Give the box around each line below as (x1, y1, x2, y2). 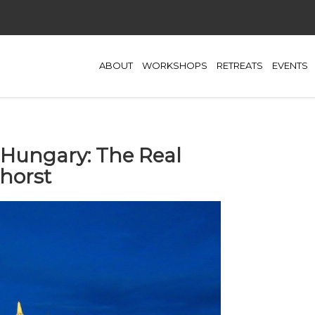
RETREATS (217, 60, 263, 72)
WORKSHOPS (142, 60, 207, 72)
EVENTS (272, 60, 308, 72)
